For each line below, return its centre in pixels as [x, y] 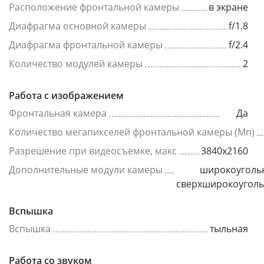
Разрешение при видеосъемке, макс [93, 151]
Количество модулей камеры [76, 64]
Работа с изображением [66, 95]
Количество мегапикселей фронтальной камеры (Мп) [132, 132]
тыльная [229, 229]
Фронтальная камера [58, 113]
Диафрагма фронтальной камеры [86, 45]
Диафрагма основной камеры [77, 26]
